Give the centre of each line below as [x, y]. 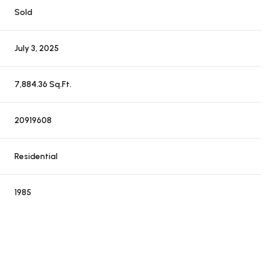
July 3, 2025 [37, 48]
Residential [36, 156]
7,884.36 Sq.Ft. [43, 84]
